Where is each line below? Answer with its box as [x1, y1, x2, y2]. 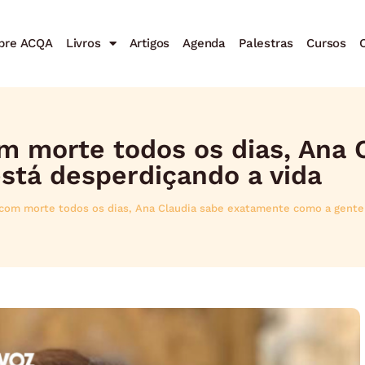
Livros [65, 36, 101, 51]
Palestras [238, 36, 294, 51]
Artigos [129, 36, 170, 51]
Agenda [182, 36, 226, 51]
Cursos [306, 36, 346, 51]
